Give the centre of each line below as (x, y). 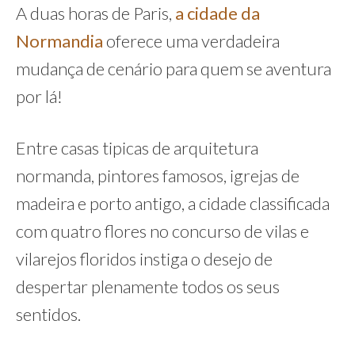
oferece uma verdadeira (191, 41)
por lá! (39, 96)
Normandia (59, 41)
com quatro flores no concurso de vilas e (162, 231)
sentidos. (48, 314)
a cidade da (218, 13)
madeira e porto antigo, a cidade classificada (173, 203)
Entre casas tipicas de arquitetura (137, 148)
